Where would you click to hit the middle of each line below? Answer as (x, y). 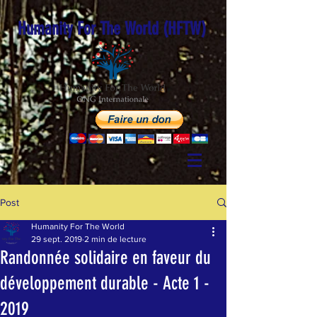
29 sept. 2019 (57, 239)
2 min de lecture (115, 239)
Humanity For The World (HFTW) (112, 29)
